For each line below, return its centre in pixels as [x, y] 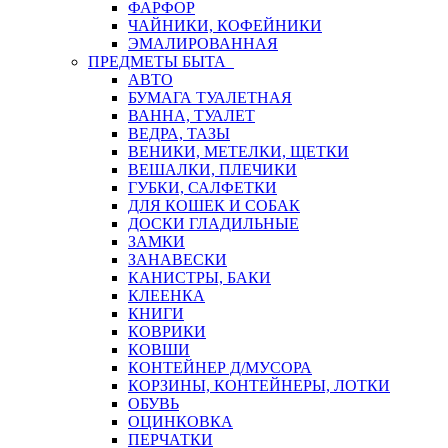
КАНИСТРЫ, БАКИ [199, 277]
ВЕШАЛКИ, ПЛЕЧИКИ [212, 169]
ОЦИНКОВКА [180, 421]
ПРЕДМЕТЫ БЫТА [161, 61]
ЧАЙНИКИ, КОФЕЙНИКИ [225, 25]
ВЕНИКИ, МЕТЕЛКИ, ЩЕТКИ [238, 151]
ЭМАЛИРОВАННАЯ [203, 43]
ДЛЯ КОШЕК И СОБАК [214, 205]
